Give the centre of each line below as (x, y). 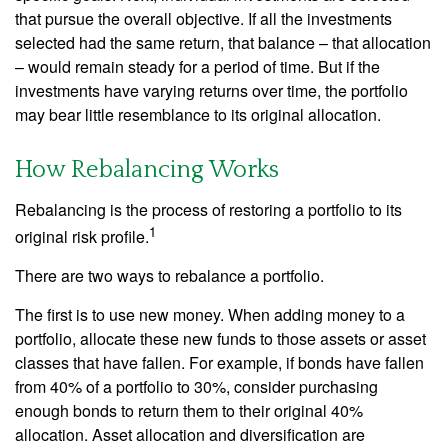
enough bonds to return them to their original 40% (189, 411)
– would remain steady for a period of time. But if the (197, 66)
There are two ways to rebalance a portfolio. (169, 276)
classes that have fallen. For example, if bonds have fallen (219, 363)
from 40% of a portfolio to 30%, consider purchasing (196, 387)
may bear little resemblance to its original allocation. (198, 114)
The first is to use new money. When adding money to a (210, 315)
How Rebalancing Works (147, 170)
